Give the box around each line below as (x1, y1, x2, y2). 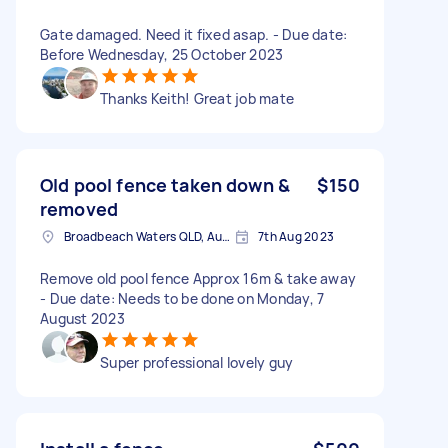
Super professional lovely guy (100, 352, 294, 372)
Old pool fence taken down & (40, 172, 291, 197)
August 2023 (40, 308, 125, 328)
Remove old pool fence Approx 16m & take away (40, 268, 356, 288)
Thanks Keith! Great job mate (100, 88, 294, 108)
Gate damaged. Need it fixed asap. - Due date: (40, 24, 348, 44)
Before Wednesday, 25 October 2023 (40, 44, 284, 64)
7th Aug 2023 (258, 227, 334, 245)
